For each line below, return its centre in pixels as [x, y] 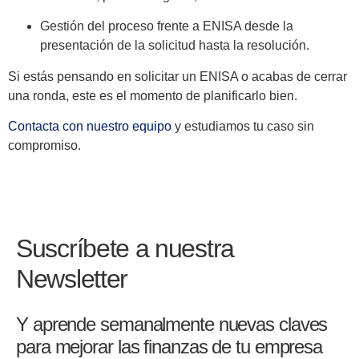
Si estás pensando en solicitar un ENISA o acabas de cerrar [177, 76]
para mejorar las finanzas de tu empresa [169, 346]
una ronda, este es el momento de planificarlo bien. [153, 95]
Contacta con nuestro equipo [90, 127]
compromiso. [44, 146]
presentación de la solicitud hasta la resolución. [175, 46]
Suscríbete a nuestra [125, 248]
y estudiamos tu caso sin [243, 127]
